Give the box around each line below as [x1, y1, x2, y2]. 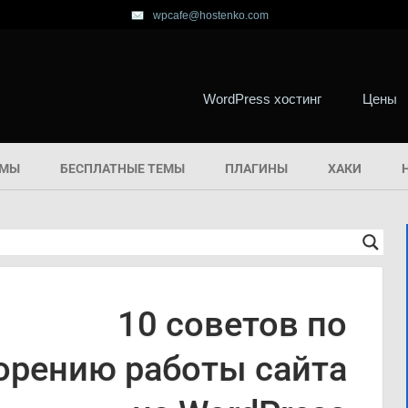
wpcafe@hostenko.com [153, 9, 269, 22]
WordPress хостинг [202, 91, 321, 107]
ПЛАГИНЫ [225, 161, 288, 176]
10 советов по [117, 304, 347, 344]
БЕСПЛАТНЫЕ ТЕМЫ [60, 161, 185, 176]
